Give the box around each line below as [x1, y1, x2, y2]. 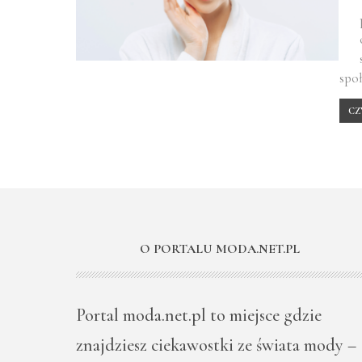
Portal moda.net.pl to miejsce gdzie [76, 304, 322, 326]
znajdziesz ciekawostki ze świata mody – [76, 334, 356, 356]
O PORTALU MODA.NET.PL [140, 240, 300, 257]
